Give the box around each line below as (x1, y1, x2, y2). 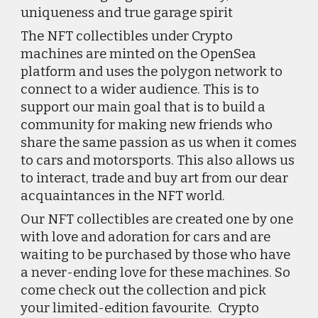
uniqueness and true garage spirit (21, 5, 234, 21)
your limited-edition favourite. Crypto (21, 300, 260, 316)
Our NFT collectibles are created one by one (21, 212, 294, 227)
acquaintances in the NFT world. (21, 188, 226, 204)
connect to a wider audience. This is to (21, 82, 260, 97)
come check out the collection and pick (21, 283, 267, 298)
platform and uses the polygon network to (21, 64, 283, 79)
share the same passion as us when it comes (21, 135, 297, 150)
